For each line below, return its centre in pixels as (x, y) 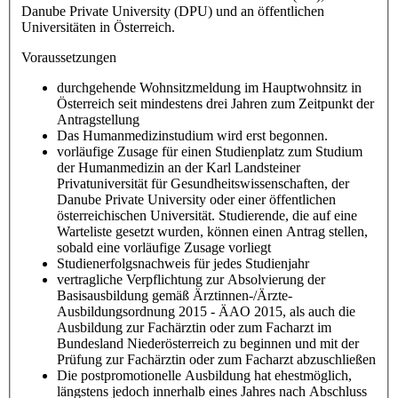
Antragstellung (98, 119)
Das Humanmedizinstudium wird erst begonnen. (192, 135)
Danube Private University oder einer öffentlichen (196, 199)
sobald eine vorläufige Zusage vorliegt (164, 247)
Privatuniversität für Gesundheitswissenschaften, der (203, 183)
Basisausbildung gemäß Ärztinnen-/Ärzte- (175, 295)
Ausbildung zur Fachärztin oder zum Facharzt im (194, 327)
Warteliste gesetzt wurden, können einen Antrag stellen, (212, 231)
